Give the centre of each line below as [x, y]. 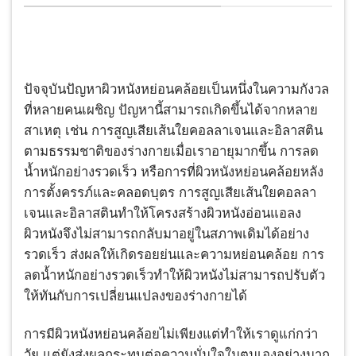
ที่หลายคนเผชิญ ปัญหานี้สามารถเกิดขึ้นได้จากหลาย [171, 110]
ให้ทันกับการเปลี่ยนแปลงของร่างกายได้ [135, 296]
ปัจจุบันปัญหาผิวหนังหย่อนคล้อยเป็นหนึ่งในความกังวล [176, 90]
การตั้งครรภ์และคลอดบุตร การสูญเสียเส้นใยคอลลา [170, 193]
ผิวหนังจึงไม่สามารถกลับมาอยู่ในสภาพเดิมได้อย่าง [166, 234]
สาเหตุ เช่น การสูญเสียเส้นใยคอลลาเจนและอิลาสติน [173, 131]
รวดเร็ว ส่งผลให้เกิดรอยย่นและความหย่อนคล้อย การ [174, 255]
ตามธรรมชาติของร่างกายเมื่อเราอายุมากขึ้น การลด [171, 152]
